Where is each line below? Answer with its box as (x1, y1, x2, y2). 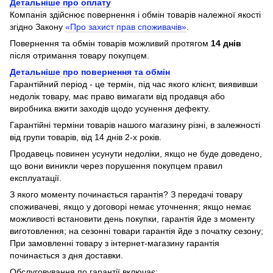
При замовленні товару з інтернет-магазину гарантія (10, 238, 219, 248)
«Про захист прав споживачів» (65, 22, 186, 32)
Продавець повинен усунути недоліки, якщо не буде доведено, (10, 149, 262, 158)
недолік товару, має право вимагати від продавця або (10, 91, 225, 101)
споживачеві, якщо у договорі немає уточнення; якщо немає (10, 202, 251, 211)
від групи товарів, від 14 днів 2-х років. (10, 132, 161, 142)
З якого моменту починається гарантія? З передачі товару (10, 190, 243, 199)
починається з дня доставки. (10, 250, 123, 260)
